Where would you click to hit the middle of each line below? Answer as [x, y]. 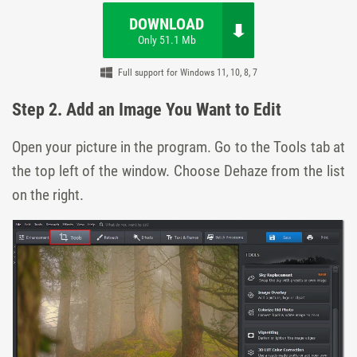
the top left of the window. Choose [118, 171]
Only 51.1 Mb [167, 40]
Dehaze [245, 171]
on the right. [48, 194]
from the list [306, 171]
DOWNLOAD [167, 24]
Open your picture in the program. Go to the [143, 147]
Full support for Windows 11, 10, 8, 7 [187, 73]
